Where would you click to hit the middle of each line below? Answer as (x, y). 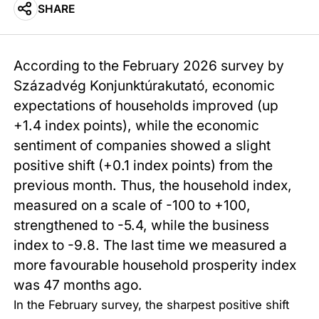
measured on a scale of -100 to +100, (132, 205)
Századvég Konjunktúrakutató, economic (145, 85)
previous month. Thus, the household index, (153, 185)
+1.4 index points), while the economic (137, 125)
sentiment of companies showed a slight (142, 145)
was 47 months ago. (78, 284)
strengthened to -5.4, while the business (142, 225)
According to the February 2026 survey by (149, 65)
